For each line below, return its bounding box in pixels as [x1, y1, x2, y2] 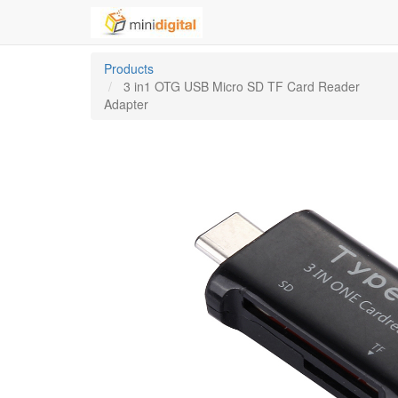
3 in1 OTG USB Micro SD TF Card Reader [123, 77, 360, 95]
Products [104, 60, 154, 77]
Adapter [104, 95, 148, 113]
